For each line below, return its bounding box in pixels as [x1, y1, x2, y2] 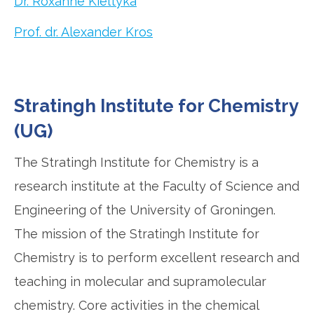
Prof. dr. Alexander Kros [14, 25, 153, 40]
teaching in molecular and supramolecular [14, 274, 266, 289]
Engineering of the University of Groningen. [14, 203, 275, 218]
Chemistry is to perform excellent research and [14, 250, 299, 266]
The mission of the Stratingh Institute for [14, 226, 259, 242]
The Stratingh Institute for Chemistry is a [14, 155, 259, 170]
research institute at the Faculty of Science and [14, 179, 299, 194]
